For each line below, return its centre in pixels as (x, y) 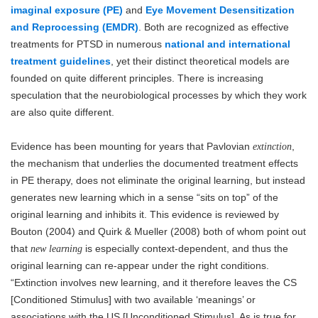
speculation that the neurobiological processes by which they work (159, 95)
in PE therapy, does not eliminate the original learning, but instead (158, 180)
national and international (227, 44)
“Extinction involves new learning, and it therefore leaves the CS (154, 282)
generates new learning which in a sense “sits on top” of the (144, 197)
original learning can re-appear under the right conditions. (140, 265)
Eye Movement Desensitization (220, 10)
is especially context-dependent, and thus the (185, 248)
